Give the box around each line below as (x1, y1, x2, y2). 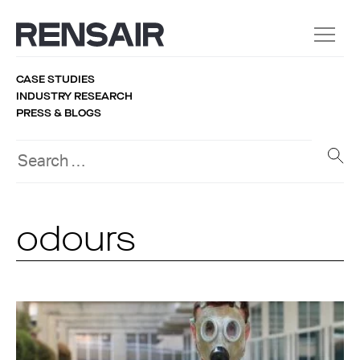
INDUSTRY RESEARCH (16, 89, 133, 103)
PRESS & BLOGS (16, 106, 101, 120)
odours (16, 225, 136, 259)
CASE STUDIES (16, 72, 95, 86)
